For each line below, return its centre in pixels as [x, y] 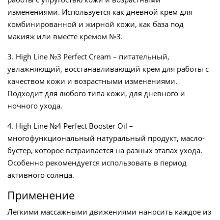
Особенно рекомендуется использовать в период [97, 163]
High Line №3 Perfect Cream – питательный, [92, 57]
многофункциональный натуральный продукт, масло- [106, 138]
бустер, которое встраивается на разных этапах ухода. [105, 151]
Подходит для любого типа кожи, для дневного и [96, 94]
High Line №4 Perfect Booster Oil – [73, 126]
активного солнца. [41, 175]
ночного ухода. [35, 106]
